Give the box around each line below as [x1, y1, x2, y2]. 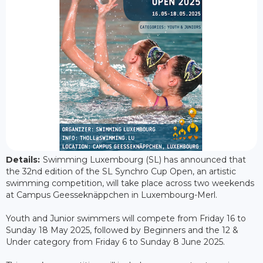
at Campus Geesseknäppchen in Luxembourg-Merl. [6, 189, 217, 200]
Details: [6, 154, 40, 165]
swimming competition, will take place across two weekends [6, 177, 254, 188]
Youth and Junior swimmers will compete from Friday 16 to [6, 213, 246, 224]
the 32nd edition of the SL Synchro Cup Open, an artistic [6, 166, 236, 177]
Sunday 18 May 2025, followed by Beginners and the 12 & [6, 224, 238, 235]
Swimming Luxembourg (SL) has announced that [43, 154, 246, 165]
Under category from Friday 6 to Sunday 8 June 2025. [6, 236, 225, 247]
